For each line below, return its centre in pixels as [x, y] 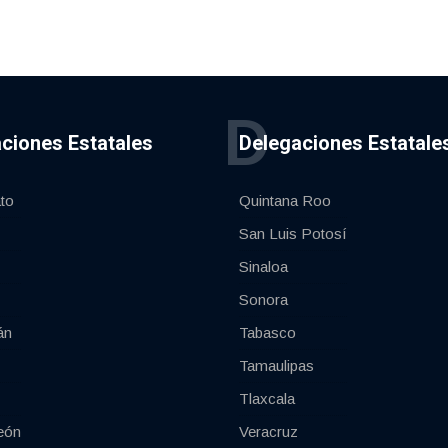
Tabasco [267, 333]
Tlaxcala [267, 399]
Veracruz [268, 432]
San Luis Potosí [293, 234]
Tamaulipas [276, 366]
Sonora [263, 300]
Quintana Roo [285, 201]
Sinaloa [263, 267]
